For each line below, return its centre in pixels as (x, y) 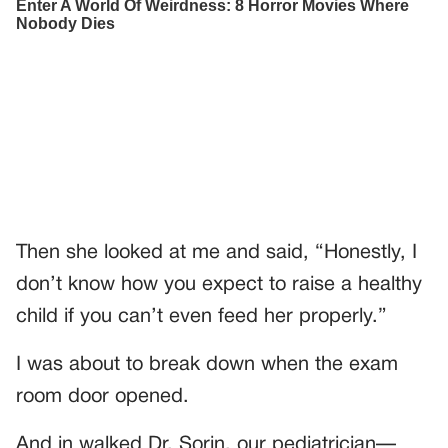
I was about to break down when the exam (207, 364)
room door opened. (102, 396)
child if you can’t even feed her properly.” (201, 316)
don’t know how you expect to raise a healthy (219, 284)
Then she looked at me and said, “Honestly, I (216, 252)
